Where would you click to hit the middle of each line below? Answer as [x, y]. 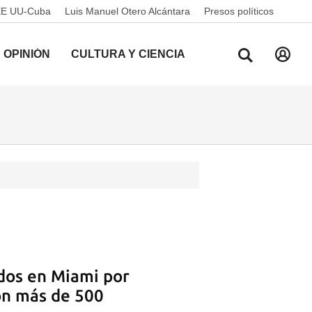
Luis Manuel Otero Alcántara [127, 11]
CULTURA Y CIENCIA [128, 54]
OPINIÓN [27, 54]
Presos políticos [239, 11]
